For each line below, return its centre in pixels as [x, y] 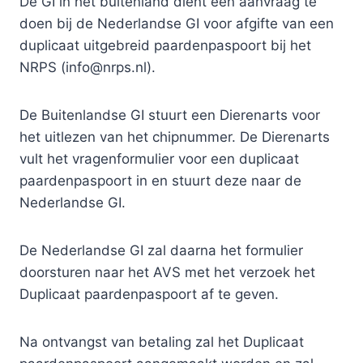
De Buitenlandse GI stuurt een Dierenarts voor [169, 115]
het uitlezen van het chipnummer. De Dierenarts [174, 137]
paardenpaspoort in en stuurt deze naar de [160, 180]
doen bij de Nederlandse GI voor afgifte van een [176, 23]
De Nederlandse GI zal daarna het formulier [161, 250]
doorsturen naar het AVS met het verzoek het [167, 272]
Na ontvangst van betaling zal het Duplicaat [161, 342]
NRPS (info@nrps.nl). [87, 67]
